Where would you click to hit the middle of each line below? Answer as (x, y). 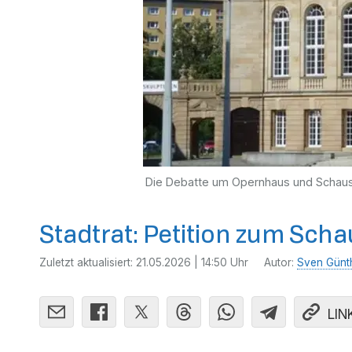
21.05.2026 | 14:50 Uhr (192, 262)
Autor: (280, 262)
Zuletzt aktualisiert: (88, 262)
